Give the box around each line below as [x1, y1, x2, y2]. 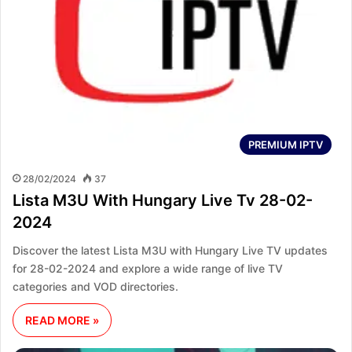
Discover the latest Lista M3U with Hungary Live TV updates [13, 244, 328, 258]
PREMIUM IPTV [248, 138, 323, 152]
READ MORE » [25, 313, 99, 328]
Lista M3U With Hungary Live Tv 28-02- [13, 191, 313, 211]
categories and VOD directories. [13, 280, 178, 294]
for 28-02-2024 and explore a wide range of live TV [13, 262, 283, 276]
